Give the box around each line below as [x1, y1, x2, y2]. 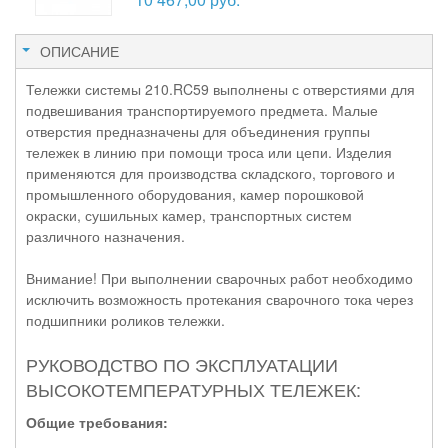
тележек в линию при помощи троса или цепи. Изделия [26, 141, 392, 162]
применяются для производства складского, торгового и [26, 162, 395, 183]
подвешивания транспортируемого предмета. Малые [26, 99, 378, 120]
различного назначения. [26, 225, 185, 246]
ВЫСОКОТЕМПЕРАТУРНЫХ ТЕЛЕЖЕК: [26, 375, 361, 402]
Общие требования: [26, 411, 168, 432]
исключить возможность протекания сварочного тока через [26, 288, 413, 309]
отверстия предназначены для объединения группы [26, 120, 370, 141]
